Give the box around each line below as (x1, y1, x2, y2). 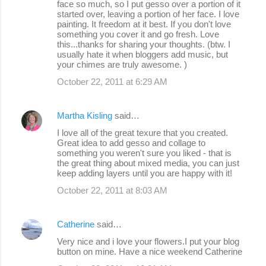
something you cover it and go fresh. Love (57, 28, 219, 39)
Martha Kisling (57, 110, 112, 121)
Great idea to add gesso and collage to (57, 137, 205, 148)
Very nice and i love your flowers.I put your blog (57, 236, 239, 246)
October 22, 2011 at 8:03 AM (57, 185, 167, 195)
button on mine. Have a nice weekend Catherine (57, 246, 242, 256)
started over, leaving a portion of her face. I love (57, 8, 239, 19)
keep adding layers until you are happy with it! (57, 167, 232, 178)
